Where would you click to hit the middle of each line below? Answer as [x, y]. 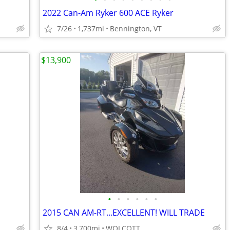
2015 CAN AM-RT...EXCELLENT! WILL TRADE [124, 213]
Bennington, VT [136, 28]
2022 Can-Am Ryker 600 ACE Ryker [108, 13]
